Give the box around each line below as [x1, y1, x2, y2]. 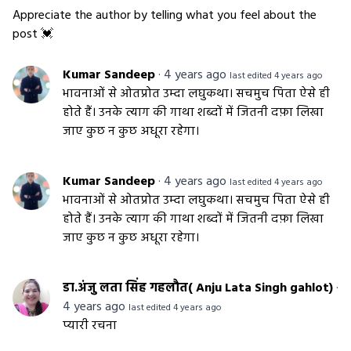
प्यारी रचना [63, 316, 117, 337]
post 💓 [13, 24, 53, 45]
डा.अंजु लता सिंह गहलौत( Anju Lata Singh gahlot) [63, 278, 336, 299]
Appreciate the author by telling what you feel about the [13, 5, 317, 27]
